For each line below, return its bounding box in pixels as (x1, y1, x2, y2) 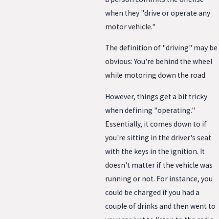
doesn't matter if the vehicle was (105, 160, 213, 170)
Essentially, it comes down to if (105, 119, 207, 129)
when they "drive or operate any (105, 8, 210, 18)
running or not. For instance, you (105, 174, 213, 184)
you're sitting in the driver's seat (105, 133, 211, 143)
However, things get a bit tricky (105, 92, 207, 102)
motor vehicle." (105, 22, 155, 31)
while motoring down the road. (105, 70, 207, 80)
